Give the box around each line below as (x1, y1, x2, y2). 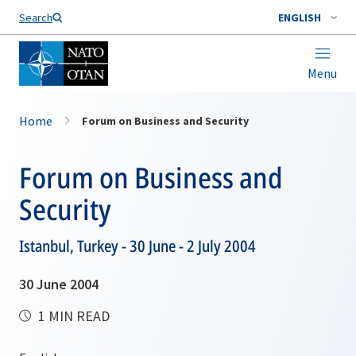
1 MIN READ (35, 307, 110, 325)
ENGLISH (278, 10, 321, 25)
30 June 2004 (19, 275, 99, 293)
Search (19, 10, 52, 25)
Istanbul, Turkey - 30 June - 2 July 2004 (19, 235, 256, 257)
